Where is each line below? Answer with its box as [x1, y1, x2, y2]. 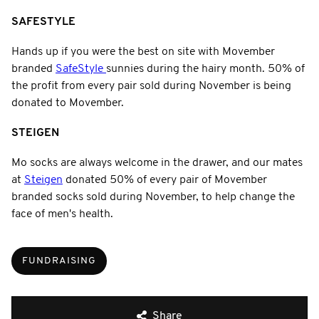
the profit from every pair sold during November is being [11, 80, 291, 92]
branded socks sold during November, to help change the [11, 191, 295, 203]
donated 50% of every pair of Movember [63, 174, 267, 186]
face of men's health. [11, 208, 113, 220]
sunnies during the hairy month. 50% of [106, 63, 305, 75]
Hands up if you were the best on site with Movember [11, 46, 275, 58]
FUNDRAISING [22, 255, 96, 266]
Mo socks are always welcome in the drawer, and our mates [11, 157, 303, 169]
